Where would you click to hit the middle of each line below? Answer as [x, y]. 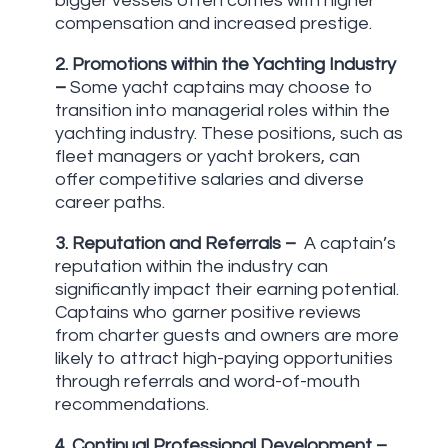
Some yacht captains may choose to [221, 87]
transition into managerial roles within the [222, 110]
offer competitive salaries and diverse [209, 179]
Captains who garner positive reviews [207, 312]
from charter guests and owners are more [226, 335]
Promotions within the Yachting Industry [233, 64]
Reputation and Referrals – [185, 243]
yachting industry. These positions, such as [228, 133]
